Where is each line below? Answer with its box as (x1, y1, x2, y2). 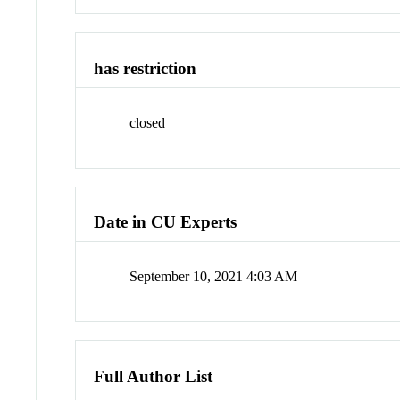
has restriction (94, 59, 197, 79)
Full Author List (94, 366, 213, 386)
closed (129, 114, 166, 130)
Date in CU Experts (94, 212, 237, 232)
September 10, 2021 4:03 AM (129, 269, 298, 285)
